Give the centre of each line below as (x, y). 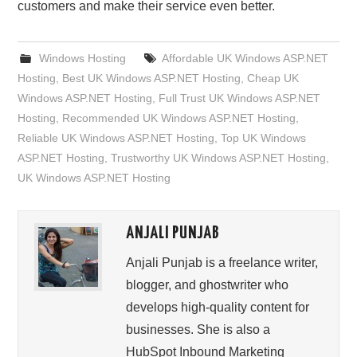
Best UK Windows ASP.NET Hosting (152, 78)
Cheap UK (273, 78)
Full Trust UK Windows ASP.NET (240, 98)
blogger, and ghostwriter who (208, 285)
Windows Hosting (82, 59)
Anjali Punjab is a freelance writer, (222, 263)
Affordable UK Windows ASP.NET (245, 59)
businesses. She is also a (198, 330)
